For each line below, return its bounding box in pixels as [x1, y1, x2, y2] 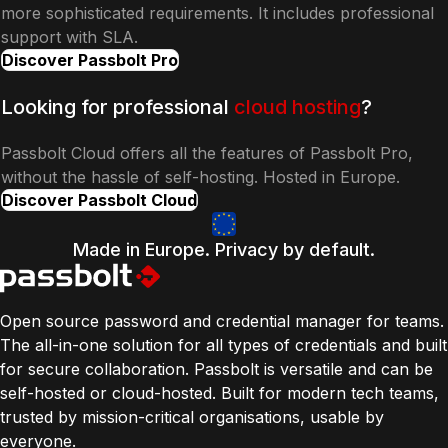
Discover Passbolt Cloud [2, 189, 197, 210]
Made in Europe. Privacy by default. [73, 238, 375, 260]
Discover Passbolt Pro [2, 49, 178, 70]
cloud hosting [234, 94, 361, 119]
